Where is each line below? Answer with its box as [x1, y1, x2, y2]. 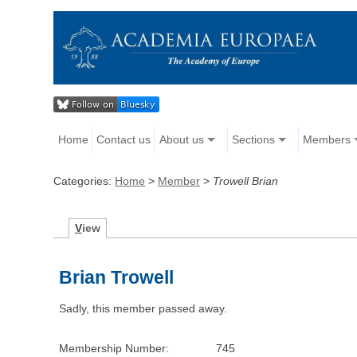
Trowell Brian [213, 175, 279, 188]
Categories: [53, 175, 116, 188]
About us [159, 133, 204, 147]
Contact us [96, 133, 151, 147]
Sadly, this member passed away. [59, 302, 228, 316]
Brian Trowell [59, 267, 175, 288]
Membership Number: [59, 342, 170, 355]
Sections [231, 133, 275, 147]
